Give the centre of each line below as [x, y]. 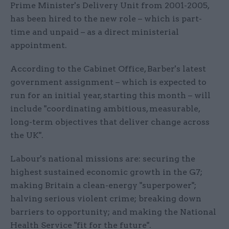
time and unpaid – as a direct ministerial [95, 32]
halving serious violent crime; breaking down [106, 199]
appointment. [39, 45]
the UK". [27, 135]
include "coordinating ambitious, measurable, [105, 109]
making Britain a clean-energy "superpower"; [103, 186]
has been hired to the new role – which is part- [106, 19]
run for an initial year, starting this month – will [110, 96]
